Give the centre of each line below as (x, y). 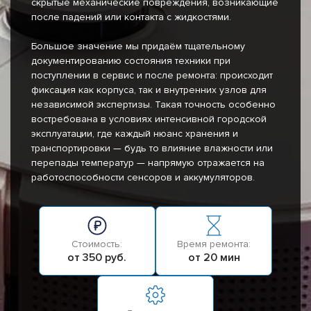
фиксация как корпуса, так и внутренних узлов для (149, 90)
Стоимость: (97, 244)
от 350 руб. (97, 258)
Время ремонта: (214, 244)
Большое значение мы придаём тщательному (138, 47)
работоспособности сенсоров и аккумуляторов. (143, 178)
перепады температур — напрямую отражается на (148, 163)
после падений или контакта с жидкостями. (131, 17)
